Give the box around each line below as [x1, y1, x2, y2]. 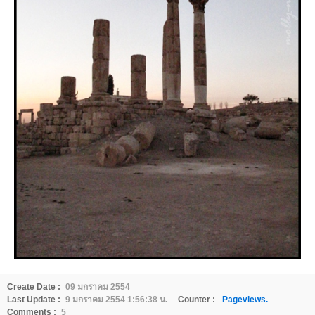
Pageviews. [222, 294, 268, 304]
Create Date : [7, 281, 60, 292]
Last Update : [7, 294, 60, 304]
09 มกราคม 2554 [65, 281, 130, 292]
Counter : [178, 294, 215, 304]
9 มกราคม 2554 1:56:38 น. [65, 294, 167, 304]
